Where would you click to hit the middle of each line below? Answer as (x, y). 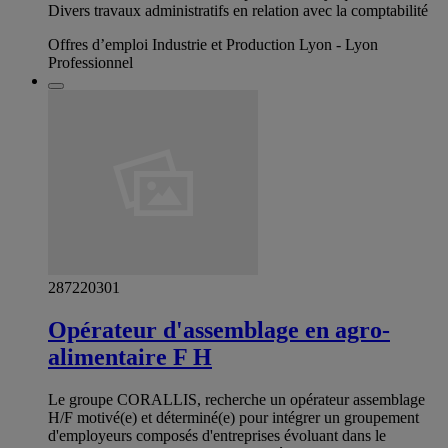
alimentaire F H (130, 356)
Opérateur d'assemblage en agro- (219, 329)
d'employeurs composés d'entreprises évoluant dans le (217, 435)
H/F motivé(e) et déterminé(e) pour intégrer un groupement (233, 417)
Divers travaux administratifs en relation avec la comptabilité (238, 11)
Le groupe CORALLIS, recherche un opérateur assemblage (236, 399)
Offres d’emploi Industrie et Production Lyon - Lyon (213, 45)
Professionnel (90, 63)
